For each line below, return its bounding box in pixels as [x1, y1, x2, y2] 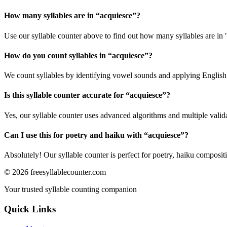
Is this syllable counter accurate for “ [4, 91, 130, 100]
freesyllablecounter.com [30, 168, 106, 177]
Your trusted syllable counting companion [4, 185, 137, 194]
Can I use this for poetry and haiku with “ [4, 131, 148, 140]
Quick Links [4, 204, 56, 214]
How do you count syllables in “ [4, 51, 112, 60]
